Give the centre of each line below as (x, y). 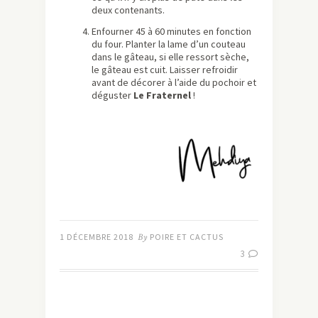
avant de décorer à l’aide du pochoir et (174, 83)
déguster (113, 95)
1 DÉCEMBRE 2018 (97, 237)
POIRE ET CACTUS (187, 237)
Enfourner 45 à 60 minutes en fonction (171, 32)
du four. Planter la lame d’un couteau (169, 44)
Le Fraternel (162, 95)
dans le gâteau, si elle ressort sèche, (170, 57)
